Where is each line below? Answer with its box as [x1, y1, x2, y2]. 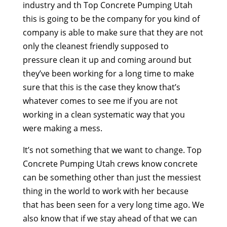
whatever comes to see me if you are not [22, 95, 178, 107]
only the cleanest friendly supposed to [22, 41, 169, 52]
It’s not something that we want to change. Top [22, 144, 202, 156]
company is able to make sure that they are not [22, 27, 203, 39]
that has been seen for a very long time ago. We [22, 199, 204, 211]
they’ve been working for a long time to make [22, 68, 194, 80]
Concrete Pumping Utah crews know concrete [22, 158, 198, 170]
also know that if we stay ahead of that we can [22, 213, 197, 224]
